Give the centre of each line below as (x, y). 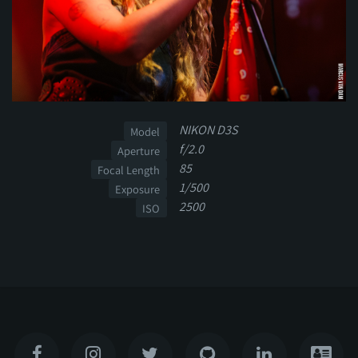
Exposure (138, 189)
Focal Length (129, 169)
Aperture (139, 150)
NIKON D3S (208, 130)
